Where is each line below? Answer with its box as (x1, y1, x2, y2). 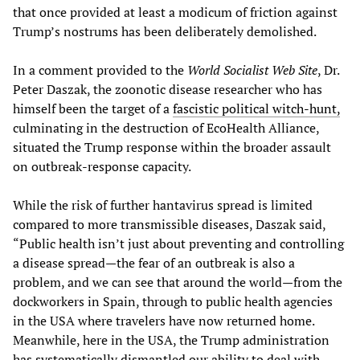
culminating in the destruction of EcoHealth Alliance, (13, 118, 319, 137)
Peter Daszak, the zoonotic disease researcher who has (13, 80, 322, 98)
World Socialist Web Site (184, 60, 317, 79)
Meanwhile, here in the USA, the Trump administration (13, 330, 329, 349)
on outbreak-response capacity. (13, 157, 191, 175)
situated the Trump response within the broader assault (13, 137, 331, 156)
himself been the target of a (13, 99, 173, 117)
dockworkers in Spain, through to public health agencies (13, 292, 333, 310)
